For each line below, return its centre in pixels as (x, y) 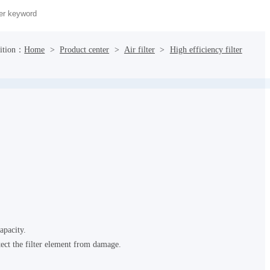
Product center (85, 50)
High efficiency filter (206, 50)
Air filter (139, 50)
